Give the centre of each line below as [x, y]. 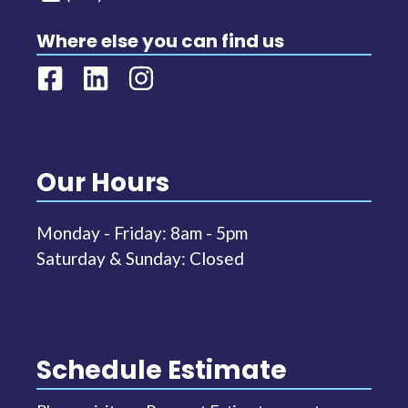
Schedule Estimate [162, 370]
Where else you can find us [160, 41]
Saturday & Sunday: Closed [140, 259]
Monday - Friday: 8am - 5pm [142, 233]
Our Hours [103, 183]
